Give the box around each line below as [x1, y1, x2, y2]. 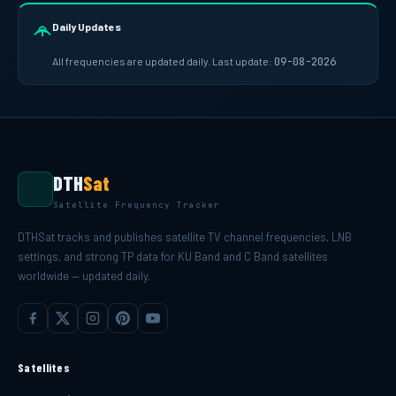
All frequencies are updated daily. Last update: [52, 54, 274, 67]
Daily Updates [52, 19, 121, 33]
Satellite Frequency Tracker [53, 199, 220, 210]
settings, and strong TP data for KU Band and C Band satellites [18, 248, 328, 263]
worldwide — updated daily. [18, 268, 150, 283]
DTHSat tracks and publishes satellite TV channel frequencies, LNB [18, 229, 352, 244]
